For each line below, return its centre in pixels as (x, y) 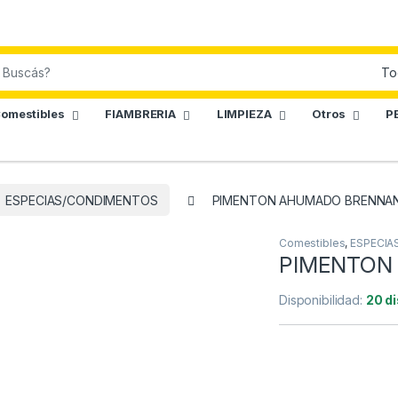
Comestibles (312, 243)
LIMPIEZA (244, 114)
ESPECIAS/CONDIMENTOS (82, 200)
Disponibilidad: (322, 300)
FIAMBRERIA (141, 114)
